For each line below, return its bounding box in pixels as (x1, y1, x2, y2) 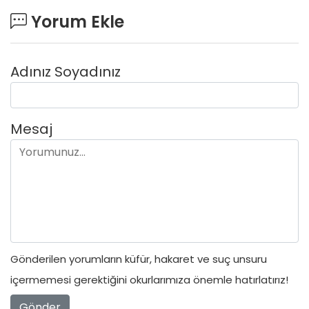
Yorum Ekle (27, 10, 124, 33)
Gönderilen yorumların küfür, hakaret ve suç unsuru (10, 252, 267, 267)
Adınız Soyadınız (10, 61, 121, 81)
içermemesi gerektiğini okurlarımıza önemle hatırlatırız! (10, 272, 288, 288)
